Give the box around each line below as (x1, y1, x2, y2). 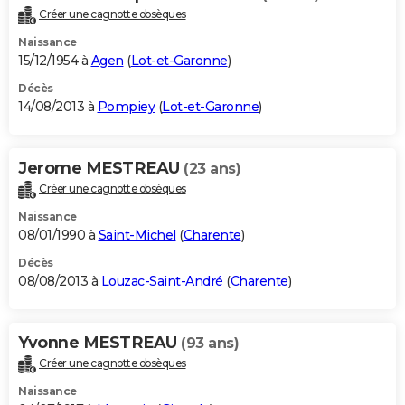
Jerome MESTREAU (18, 158, 184, 179)
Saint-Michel (98, 227, 176, 244)
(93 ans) (181, 334, 239, 353)
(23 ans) (184, 160, 240, 178)
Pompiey (97, 99, 155, 116)
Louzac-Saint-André (100, 273, 223, 290)
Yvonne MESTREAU (18, 333, 181, 353)
